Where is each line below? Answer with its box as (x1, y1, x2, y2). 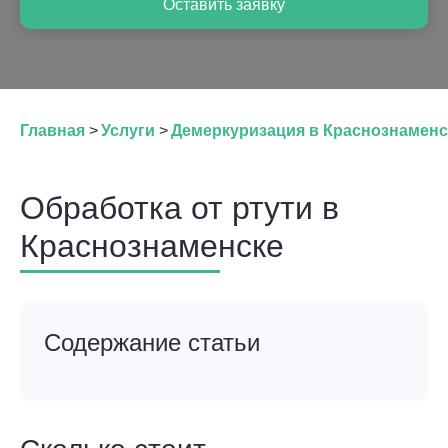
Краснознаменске (20, 228, 284, 264)
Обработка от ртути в (20, 190, 339, 226)
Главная (20, 122, 85, 139)
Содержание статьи (44, 329, 260, 356)
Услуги (101, 122, 155, 139)
